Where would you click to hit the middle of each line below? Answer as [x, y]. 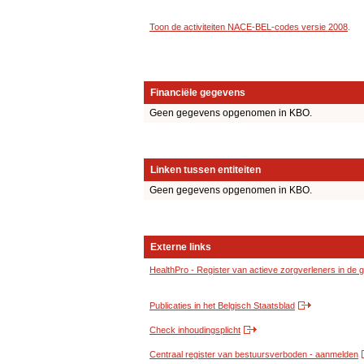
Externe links [181, 247]
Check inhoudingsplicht [195, 330]
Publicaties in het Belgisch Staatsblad [222, 306]
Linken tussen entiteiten [206, 170]
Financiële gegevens [198, 93]
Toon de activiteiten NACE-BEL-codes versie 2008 [249, 26]
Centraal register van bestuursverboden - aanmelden [254, 355]
